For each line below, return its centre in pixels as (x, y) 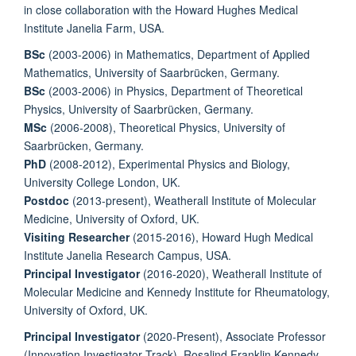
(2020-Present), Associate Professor (233, 336)
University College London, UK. (102, 182)
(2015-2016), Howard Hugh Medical (221, 236)
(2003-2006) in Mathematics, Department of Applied (178, 54)
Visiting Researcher (77, 236)
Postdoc (46, 200)
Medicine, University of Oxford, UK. (112, 218)
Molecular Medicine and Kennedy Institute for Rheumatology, (177, 291)
